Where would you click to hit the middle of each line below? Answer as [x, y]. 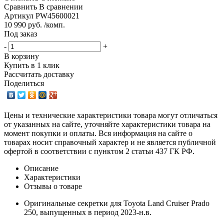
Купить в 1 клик [32, 65]
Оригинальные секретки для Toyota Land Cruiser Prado [117, 203]
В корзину [21, 56]
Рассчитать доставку [39, 74]
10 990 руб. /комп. [34, 24]
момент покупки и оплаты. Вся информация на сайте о [98, 133]
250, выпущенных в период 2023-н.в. [89, 212]
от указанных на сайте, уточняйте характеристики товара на [107, 124]
